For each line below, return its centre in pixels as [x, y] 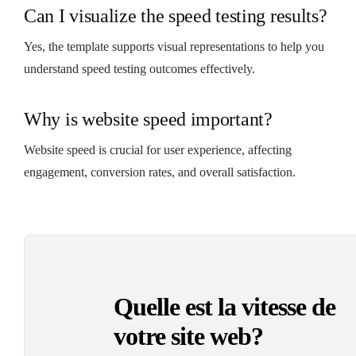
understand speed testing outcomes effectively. [139, 68]
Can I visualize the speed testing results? [176, 15]
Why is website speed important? [148, 119]
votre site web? [188, 336]
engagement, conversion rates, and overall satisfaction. [160, 172]
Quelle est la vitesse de [224, 306]
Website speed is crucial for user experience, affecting [158, 149]
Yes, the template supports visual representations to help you [174, 46]
